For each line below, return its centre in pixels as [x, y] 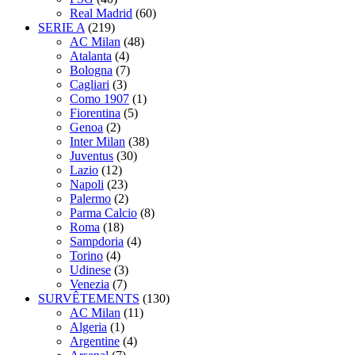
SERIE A [61, 27]
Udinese [90, 269]
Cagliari [90, 84]
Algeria [88, 326]
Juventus [92, 155]
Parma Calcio [103, 212]
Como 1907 [99, 98]
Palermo [90, 198]
